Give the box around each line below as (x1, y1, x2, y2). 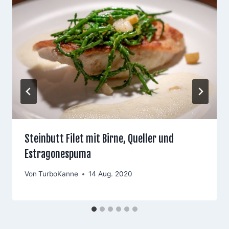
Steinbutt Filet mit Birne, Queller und (25, 132, 174, 145)
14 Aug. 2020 (88, 170, 133, 178)
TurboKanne (38, 170, 79, 178)
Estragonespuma (25, 147, 91, 161)
